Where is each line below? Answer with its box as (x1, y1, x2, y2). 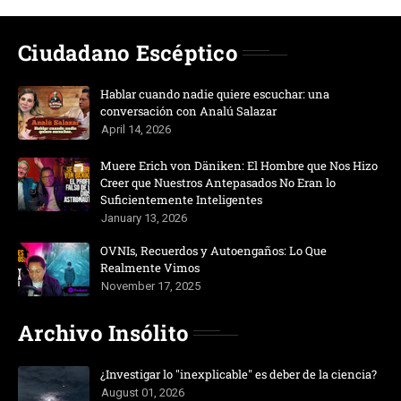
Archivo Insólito (18, 318, 189, 347)
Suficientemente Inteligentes (100, 191, 262, 208)
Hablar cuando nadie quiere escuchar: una (100, 85, 329, 102)
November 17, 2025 (101, 278, 200, 293)
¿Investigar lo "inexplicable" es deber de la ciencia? (100, 365, 377, 382)
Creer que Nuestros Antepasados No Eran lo (100, 174, 336, 191)
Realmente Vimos (100, 259, 200, 276)
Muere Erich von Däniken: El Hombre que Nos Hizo (100, 157, 378, 174)
